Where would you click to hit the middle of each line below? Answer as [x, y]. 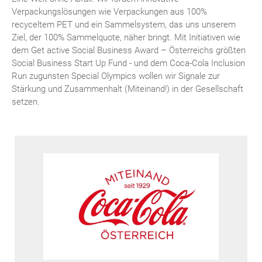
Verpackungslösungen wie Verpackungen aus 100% [109, 11]
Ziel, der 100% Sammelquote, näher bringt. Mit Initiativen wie [126, 37]
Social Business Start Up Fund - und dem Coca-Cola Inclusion [128, 63]
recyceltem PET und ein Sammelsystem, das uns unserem [124, 24]
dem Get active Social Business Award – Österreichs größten [129, 50]
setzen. [26, 101]
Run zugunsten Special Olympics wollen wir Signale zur [116, 76]
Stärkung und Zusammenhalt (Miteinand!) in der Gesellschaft [127, 89]
